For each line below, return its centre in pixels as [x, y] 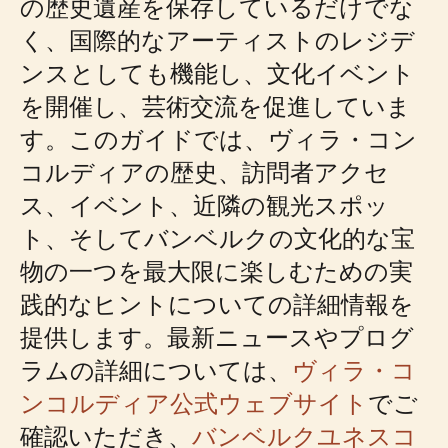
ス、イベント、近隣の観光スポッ [204, 204]
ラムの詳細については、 [156, 369]
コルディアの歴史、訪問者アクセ [204, 171]
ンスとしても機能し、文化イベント [217, 72]
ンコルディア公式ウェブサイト [194, 402]
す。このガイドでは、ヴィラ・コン [218, 138]
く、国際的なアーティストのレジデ [217, 39]
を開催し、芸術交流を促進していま [215, 105]
